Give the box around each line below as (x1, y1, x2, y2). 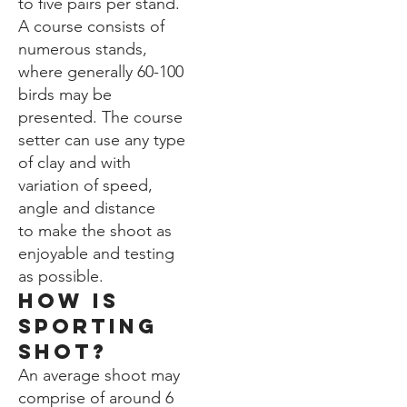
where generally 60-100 (18, 61, 184, 82)
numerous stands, (18, 38, 147, 59)
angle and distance (18, 197, 155, 218)
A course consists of (18, 15, 164, 36)
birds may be (18, 84, 112, 104)
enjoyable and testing (18, 243, 174, 263)
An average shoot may (18, 364, 180, 385)
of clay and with (18, 152, 131, 173)
